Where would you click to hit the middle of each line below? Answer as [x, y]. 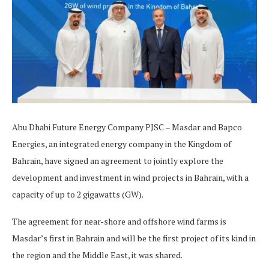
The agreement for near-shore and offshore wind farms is [119, 221]
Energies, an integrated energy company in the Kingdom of [122, 144]
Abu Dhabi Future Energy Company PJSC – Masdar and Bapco [127, 127]
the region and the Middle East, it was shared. [98, 255]
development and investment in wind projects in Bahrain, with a [130, 177]
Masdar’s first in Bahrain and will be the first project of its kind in [134, 238]
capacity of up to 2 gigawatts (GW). [78, 194]
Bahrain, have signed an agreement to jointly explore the [118, 160]
